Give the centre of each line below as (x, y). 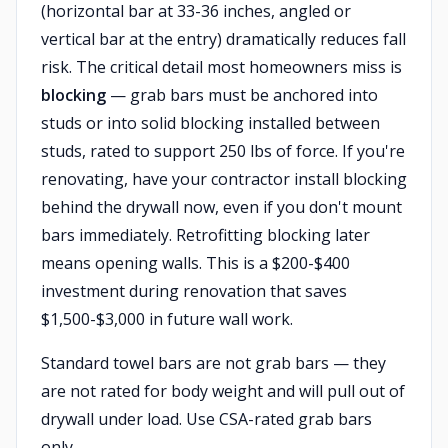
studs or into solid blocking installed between (210, 123)
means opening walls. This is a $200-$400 (195, 263)
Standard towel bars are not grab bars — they (213, 363)
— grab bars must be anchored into (242, 95)
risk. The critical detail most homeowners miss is (221, 67)
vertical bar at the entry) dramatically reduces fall (223, 39)
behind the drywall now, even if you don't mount (221, 207)
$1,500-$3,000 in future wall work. (167, 319)
